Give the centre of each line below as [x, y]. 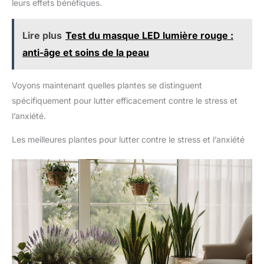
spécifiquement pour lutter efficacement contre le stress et [125, 100]
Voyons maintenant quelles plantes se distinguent [107, 85]
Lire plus [42, 35]
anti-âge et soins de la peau [86, 52]
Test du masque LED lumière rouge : [149, 35]
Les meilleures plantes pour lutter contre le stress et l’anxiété [128, 139]
